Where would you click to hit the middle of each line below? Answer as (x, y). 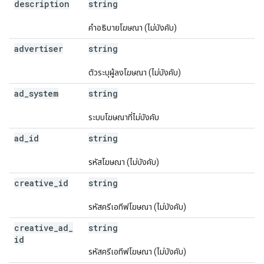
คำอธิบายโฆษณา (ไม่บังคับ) (133, 28)
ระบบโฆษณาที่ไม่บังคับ (124, 117)
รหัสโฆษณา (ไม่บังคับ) (124, 162)
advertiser (39, 49)
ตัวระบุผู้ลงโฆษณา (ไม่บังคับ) (135, 72)
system (44, 93)
